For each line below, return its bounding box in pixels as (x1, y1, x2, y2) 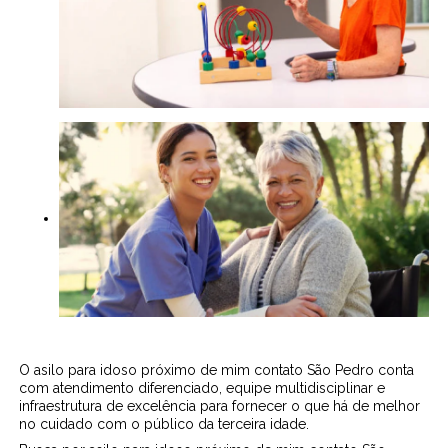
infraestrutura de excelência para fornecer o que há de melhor (19, 398, 421, 415)
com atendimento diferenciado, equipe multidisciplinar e (19, 380, 386, 397)
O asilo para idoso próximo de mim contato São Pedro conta (19, 362, 415, 379)
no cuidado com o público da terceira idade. (19, 416, 310, 433)
